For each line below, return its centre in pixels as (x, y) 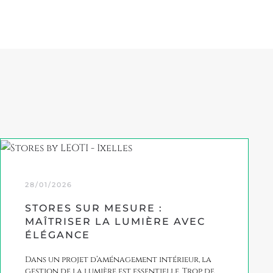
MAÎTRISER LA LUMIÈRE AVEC (115, 221)
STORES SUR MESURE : (94, 208)
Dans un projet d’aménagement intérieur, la (118, 259)
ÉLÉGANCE (58, 235)
